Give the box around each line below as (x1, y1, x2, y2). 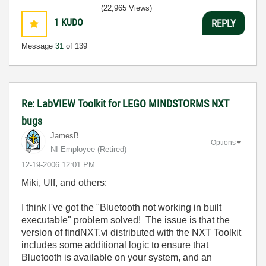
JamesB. (50, 131, 81, 140)
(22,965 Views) (101, 4, 152, 12)
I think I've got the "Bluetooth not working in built (21, 202, 221, 213)
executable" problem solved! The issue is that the (21, 215, 230, 225)
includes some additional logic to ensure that (21, 240, 208, 250)
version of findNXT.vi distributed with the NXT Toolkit (21, 227, 241, 237)
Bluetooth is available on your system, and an (21, 252, 212, 262)
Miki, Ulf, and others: (21, 178, 107, 188)
